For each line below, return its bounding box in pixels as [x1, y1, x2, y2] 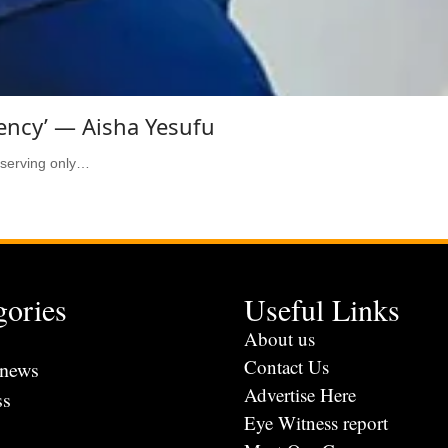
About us [244, 326, 315, 351]
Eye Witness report [244, 410, 388, 435]
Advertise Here [244, 382, 356, 407]
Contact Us [244, 354, 329, 379]
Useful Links [244, 289, 400, 329]
